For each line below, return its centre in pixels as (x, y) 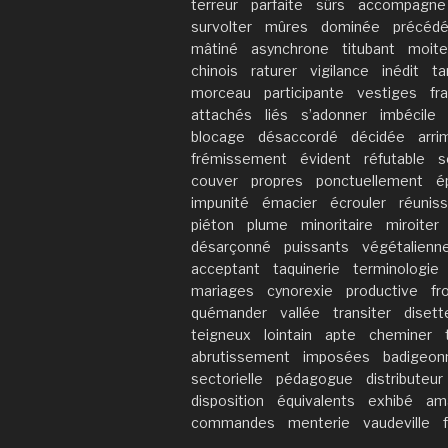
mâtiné (214, 48)
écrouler (358, 202)
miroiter (412, 224)
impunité (220, 202)
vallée (300, 312)
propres (277, 180)
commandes (233, 422)
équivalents (316, 400)
